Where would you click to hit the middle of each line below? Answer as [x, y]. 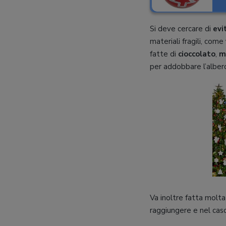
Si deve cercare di [181, 29]
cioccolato [197, 54]
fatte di [164, 54]
